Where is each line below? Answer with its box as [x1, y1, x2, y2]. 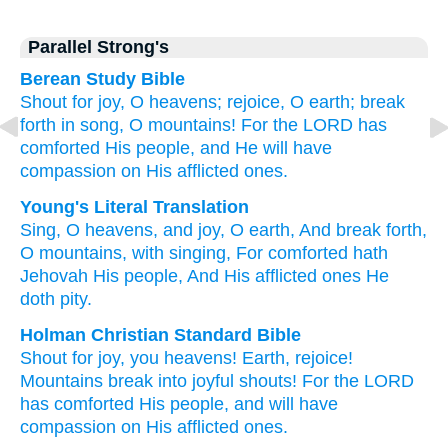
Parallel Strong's [28, 37, 169, 57]
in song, [61, 115, 124, 135]
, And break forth [290, 220, 422, 240]
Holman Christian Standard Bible [20, 325, 301, 345]
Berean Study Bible [20, 69, 185, 89]
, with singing [122, 243, 226, 263]
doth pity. [20, 289, 92, 309]
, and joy [153, 220, 220, 240]
